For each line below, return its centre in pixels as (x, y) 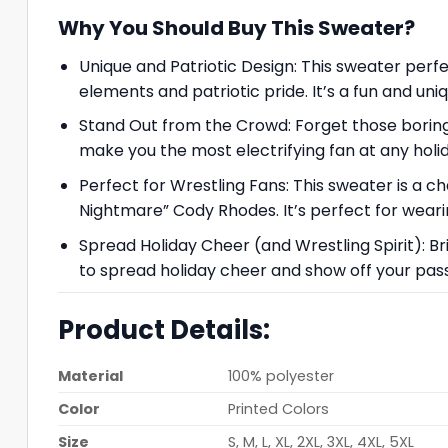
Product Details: (166, 329)
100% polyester (281, 375)
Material (90, 375)
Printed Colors (279, 408)
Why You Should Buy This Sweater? (236, 27)
